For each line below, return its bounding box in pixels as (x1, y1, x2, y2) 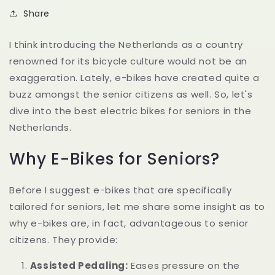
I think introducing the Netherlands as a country (9, 38, 243, 51)
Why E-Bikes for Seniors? (9, 147, 220, 170)
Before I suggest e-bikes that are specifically (9, 184, 232, 197)
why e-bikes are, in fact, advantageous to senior (9, 217, 249, 230)
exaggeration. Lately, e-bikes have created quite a (9, 71, 260, 84)
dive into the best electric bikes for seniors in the (9, 104, 252, 117)
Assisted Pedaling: (29, 259, 128, 273)
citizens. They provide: (9, 233, 118, 247)
